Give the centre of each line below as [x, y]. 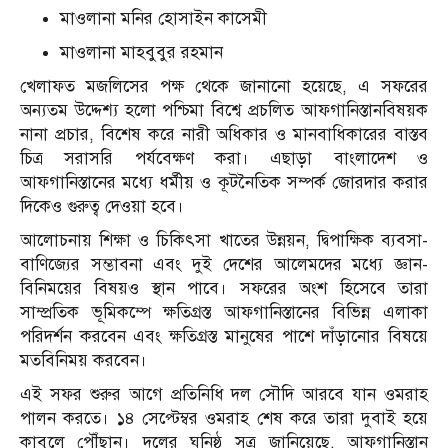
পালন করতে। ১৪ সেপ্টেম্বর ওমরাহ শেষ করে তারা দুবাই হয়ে [224, 419]
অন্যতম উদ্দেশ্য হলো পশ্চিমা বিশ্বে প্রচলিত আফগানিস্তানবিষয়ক [224, 111]
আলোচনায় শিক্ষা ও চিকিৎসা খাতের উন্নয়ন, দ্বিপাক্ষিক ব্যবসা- [224, 241]
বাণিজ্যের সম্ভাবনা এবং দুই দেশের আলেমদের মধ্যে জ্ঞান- [224, 265]
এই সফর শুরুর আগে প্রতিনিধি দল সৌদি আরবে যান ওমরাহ [224, 395]
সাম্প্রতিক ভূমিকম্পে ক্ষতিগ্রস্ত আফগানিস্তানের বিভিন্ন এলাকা [224, 313]
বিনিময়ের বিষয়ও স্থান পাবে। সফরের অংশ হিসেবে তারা [224, 289]
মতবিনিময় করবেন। [83, 361]
